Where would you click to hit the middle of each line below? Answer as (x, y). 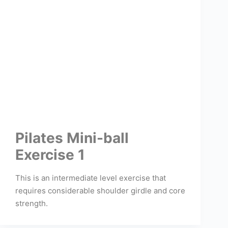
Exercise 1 (50, 155)
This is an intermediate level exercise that (91, 178)
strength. (32, 204)
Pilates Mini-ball (72, 138)
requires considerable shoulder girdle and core (100, 191)
